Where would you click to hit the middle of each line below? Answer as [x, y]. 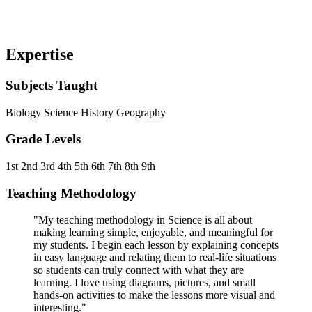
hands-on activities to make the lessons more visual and [154, 295]
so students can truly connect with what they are [139, 270]
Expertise [40, 54]
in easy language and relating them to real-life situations [155, 258]
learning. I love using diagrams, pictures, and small [145, 283]
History [99, 112]
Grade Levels [43, 139]
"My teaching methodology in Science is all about [143, 220]
